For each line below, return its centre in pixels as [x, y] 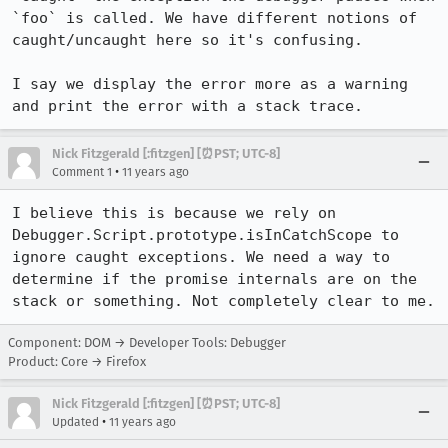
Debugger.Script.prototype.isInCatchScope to [205, 235]
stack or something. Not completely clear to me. [223, 301]
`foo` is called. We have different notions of [214, 18]
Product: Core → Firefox [77, 361]
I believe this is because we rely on [174, 213]
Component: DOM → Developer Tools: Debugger [147, 342]
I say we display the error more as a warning [210, 84]
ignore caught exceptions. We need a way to [201, 257]
